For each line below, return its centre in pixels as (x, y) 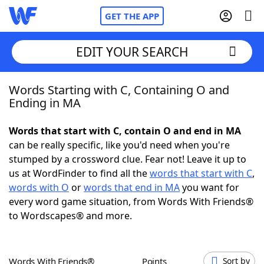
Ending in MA (45, 103)
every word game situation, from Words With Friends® (131, 202)
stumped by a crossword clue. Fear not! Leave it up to (128, 159)
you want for (209, 187)
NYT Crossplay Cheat (78, 153)
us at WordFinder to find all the (79, 173)
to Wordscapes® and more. (70, 216)
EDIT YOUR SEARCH (132, 52)
